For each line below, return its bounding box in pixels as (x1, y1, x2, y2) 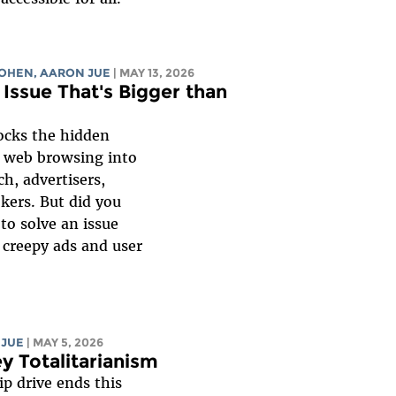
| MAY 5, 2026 (27, 336, 104, 350)
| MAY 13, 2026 (113, 66, 195, 80)
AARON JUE (40, 66, 111, 80)
